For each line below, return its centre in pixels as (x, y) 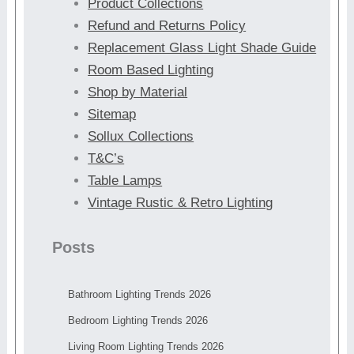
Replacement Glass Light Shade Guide (202, 48)
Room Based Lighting (151, 70)
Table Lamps (125, 181)
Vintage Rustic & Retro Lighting (181, 203)
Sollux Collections (141, 136)
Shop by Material (138, 92)
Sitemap (112, 114)
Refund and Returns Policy (167, 26)
